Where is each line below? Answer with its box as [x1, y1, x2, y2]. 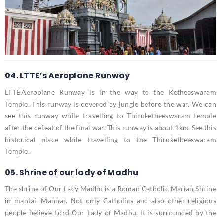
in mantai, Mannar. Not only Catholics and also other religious [5, 196, 216, 205]
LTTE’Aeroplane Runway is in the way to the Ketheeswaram [5, 88, 216, 97]
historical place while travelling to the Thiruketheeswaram [5, 135, 216, 144]
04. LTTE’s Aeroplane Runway [5, 70, 130, 82]
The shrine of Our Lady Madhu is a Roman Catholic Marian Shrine [5, 184, 216, 193]
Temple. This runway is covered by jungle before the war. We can [5, 100, 216, 109]
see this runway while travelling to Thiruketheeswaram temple [5, 111, 216, 120]
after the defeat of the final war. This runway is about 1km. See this [5, 123, 216, 132]
